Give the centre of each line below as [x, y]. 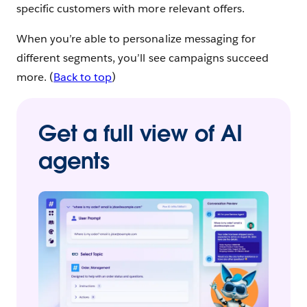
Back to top [83, 77]
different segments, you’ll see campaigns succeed [143, 58]
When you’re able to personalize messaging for [136, 39]
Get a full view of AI [141, 134]
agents [74, 161]
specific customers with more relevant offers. [132, 9]
